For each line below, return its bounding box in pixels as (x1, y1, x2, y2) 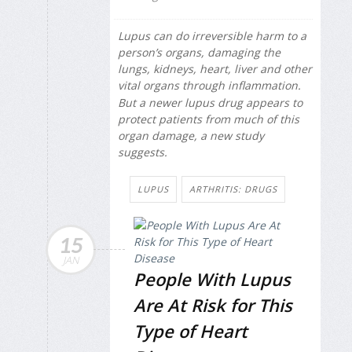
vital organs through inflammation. (118, 78, 301, 93)
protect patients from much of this (118, 112, 299, 127)
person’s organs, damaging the (118, 45, 280, 60)
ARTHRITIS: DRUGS (189, 183, 277, 196)
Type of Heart (134, 319, 247, 343)
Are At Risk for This (134, 293, 292, 317)
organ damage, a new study (118, 128, 264, 144)
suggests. (118, 145, 167, 160)
